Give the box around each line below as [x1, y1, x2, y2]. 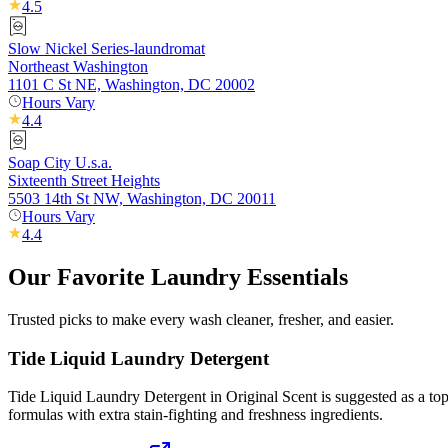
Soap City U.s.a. [8, 154, 112, 172]
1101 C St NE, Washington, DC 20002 [8, 76, 255, 94]
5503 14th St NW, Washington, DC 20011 [8, 190, 276, 208]
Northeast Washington [8, 58, 148, 76]
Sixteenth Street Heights [8, 172, 160, 190]
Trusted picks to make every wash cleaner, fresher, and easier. [8, 310, 394, 328]
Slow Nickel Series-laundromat [8, 40, 205, 58]
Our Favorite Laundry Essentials [8, 264, 348, 291]
